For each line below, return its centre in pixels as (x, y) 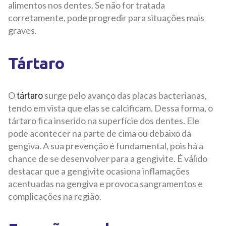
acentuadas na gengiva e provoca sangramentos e (105, 184)
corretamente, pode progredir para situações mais (106, 18)
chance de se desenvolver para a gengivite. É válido (108, 159)
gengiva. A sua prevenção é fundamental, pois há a (106, 146)
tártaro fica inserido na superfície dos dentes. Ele (104, 121)
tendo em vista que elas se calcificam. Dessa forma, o (110, 108)
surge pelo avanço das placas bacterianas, (125, 96)
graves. (23, 31)
